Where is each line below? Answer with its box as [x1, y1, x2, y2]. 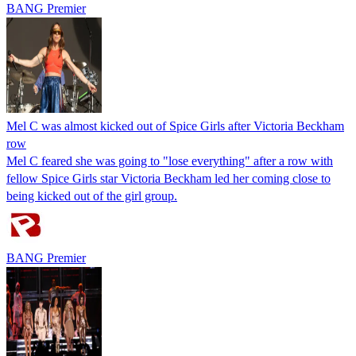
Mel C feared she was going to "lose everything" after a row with [6, 153, 333, 168]
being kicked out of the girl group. [6, 188, 177, 203]
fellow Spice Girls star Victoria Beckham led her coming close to [6, 171, 331, 185]
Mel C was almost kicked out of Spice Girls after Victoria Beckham [6, 118, 344, 133]
